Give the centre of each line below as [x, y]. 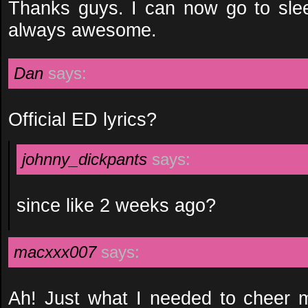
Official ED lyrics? [82, 119]
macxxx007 [55, 252]
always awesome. [82, 30]
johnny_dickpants [85, 159]
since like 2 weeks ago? [116, 205]
